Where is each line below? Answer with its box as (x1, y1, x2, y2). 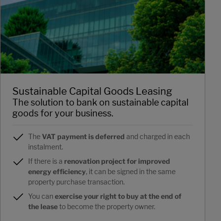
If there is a (28, 157, 64, 166)
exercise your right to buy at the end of (55, 192, 182, 201)
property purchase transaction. (28, 178, 125, 186)
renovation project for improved (64, 157, 170, 166)
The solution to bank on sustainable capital (12, 97, 188, 108)
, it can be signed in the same (86, 167, 176, 176)
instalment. (28, 143, 63, 151)
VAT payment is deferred (42, 132, 125, 141)
